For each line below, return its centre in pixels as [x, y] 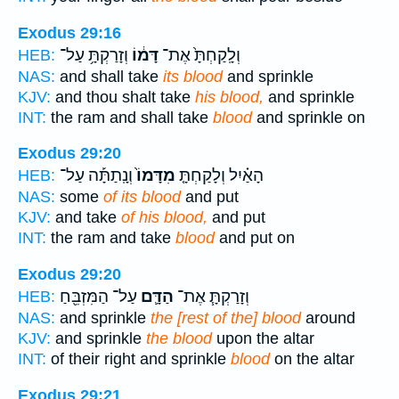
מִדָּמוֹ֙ [154, 176]
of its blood [142, 197]
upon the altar [263, 338]
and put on [255, 238]
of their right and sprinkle [138, 358]
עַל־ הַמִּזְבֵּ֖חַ [98, 296]
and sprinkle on [309, 117]
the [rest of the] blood [226, 318]
